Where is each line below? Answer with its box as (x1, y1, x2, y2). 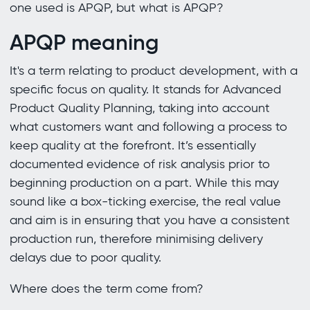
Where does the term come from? (9, 281, 203, 297)
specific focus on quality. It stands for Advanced (9, 82, 281, 98)
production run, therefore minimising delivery (9, 231, 263, 247)
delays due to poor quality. (9, 250, 161, 266)
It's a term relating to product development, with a (9, 63, 298, 79)
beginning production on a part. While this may (9, 175, 279, 191)
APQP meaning (9, 29, 159, 57)
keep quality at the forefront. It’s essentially (9, 138, 256, 154)
